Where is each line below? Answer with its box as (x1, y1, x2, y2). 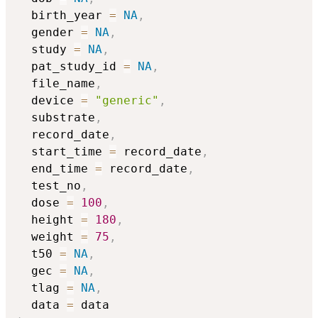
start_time (17, 144, 109, 158)
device (17, 93, 81, 107)
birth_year (17, 8, 109, 22)
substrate (17, 110, 95, 124)
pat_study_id (17, 59, 124, 73)
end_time (17, 161, 95, 175)
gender (17, 25, 81, 39)
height (17, 212, 81, 226)
